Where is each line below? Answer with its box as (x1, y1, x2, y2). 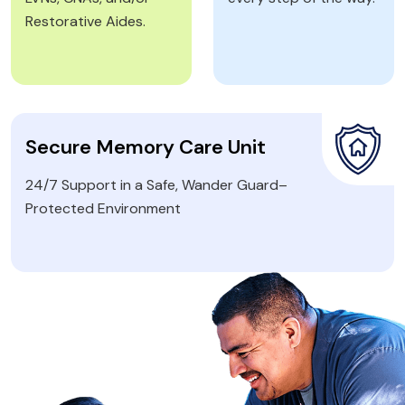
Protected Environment (25, 198, 181, 218)
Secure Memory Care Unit (25, 133, 266, 160)
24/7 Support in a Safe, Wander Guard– (25, 174, 287, 194)
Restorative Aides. (25, 11, 146, 31)
